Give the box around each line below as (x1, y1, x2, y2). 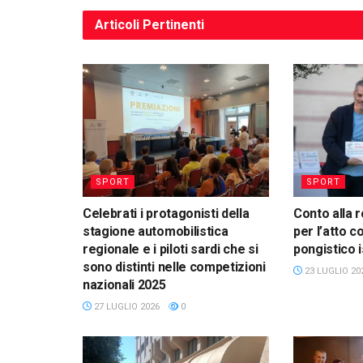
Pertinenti (143, 16, 204, 32)
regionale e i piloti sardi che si (83, 241, 258, 258)
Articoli (95, 16, 143, 32)
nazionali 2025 (83, 277, 166, 293)
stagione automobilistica (83, 224, 228, 240)
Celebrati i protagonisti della (83, 206, 250, 222)
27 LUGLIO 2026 (92, 301, 160, 313)
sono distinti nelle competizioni (83, 259, 266, 275)
